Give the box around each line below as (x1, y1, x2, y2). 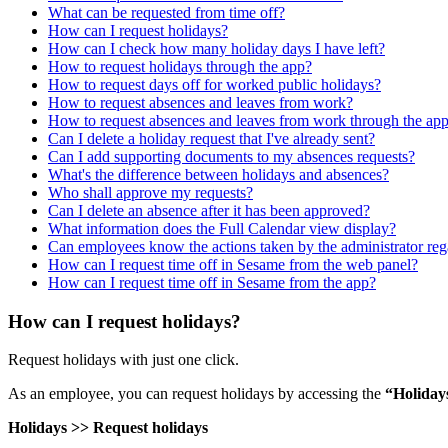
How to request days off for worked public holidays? (48, 75, 381, 93)
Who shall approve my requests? (48, 183, 253, 201)
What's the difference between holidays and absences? (48, 165, 389, 183)
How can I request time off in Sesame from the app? (48, 273, 376, 291)
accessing (298, 385, 358, 403)
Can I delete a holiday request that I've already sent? (48, 129, 375, 147)
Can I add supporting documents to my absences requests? (48, 147, 415, 165)
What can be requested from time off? (48, 3, 285, 21)
